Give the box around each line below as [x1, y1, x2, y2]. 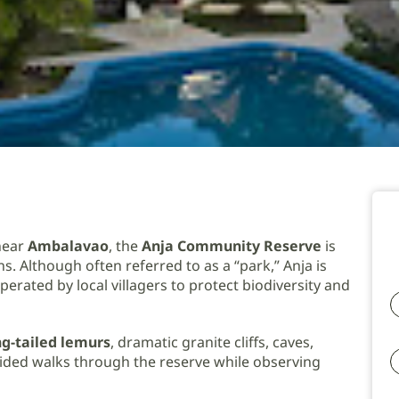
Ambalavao [28, 236, 109, 256]
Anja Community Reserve [142, 236, 322, 256]
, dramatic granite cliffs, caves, [110, 332, 313, 352]
